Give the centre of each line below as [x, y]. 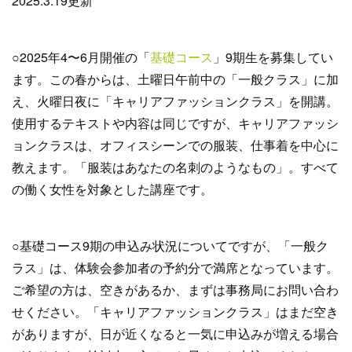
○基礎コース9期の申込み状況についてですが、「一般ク [170, 246]
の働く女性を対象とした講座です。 [112, 189]
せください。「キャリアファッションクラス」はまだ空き [175, 312]
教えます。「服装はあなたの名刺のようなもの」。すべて [175, 167]
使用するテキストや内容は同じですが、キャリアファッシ [175, 123]
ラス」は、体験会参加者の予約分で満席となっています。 [175, 268]
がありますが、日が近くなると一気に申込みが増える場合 [175, 334]
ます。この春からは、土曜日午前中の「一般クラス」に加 [175, 79]
